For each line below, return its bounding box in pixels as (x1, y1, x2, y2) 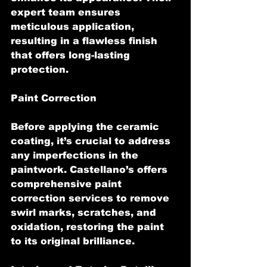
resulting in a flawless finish (11, 35, 160, 46)
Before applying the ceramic (11, 121, 162, 132)
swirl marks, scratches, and (11, 207, 159, 218)
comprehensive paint (11, 178, 125, 189)
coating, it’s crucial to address (11, 135, 173, 146)
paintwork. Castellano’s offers (11, 164, 170, 175)
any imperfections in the (11, 150, 141, 160)
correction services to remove (11, 193, 172, 203)
